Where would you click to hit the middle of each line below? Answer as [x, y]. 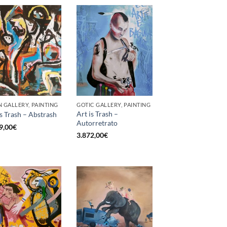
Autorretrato [97, 123]
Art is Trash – [97, 113]
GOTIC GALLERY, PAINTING [114, 104]
